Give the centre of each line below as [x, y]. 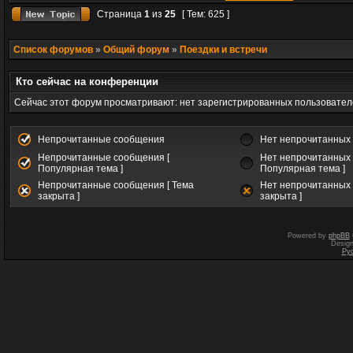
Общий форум [136, 50]
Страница [119, 14]
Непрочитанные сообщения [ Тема [116, 185]
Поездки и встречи [223, 50]
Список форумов [53, 50]
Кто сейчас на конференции [87, 82]
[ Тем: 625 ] [206, 14]
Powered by [308, 236]
